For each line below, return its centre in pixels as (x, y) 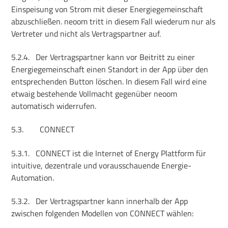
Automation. (33, 177)
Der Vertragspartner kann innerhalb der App (112, 201)
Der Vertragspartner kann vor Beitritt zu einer (116, 57)
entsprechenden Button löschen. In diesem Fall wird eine (109, 82)
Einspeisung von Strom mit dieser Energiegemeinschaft (107, 9)
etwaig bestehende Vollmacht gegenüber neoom (94, 94)
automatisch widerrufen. (54, 106)
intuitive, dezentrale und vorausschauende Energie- (102, 165)
